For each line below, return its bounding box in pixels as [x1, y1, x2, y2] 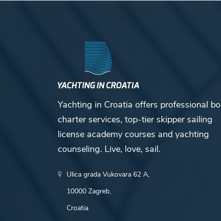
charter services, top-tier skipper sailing [58, 113, 213, 125]
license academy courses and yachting [58, 128, 209, 140]
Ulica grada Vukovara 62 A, [67, 169, 149, 179]
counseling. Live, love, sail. [58, 143, 160, 155]
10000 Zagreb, [67, 186, 111, 196]
